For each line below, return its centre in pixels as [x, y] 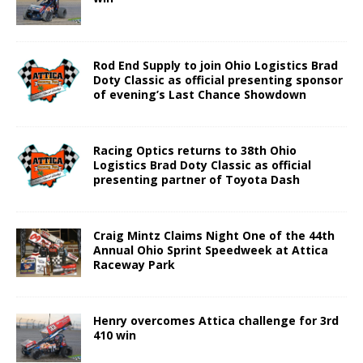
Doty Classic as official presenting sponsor [218, 79]
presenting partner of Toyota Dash [196, 179]
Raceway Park [134, 264]
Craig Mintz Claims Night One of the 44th [214, 235]
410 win [115, 335]
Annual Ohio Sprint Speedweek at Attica [211, 250]
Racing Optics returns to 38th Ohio [195, 150]
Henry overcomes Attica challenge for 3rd [216, 320]
